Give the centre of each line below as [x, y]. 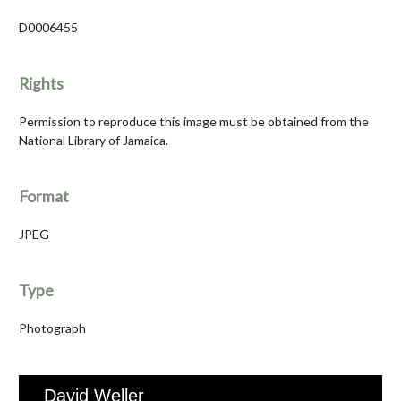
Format [44, 197]
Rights [41, 84]
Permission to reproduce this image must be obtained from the [194, 122]
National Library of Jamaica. [94, 141]
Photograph [52, 328]
